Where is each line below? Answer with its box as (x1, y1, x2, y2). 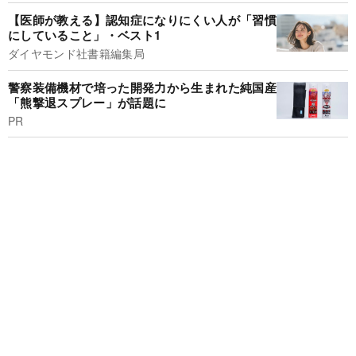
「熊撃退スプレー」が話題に (8, 93, 167, 111)
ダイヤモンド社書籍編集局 (8, 45, 145, 62)
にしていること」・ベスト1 (8, 26, 161, 44)
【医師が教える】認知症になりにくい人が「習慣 (8, 11, 277, 29)
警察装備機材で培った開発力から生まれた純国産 (8, 78, 277, 96)
